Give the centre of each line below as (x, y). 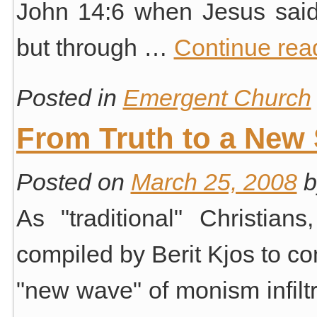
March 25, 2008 (214, 182)
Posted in (66, 97)
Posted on (70, 182)
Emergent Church (217, 97)
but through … (95, 47)
